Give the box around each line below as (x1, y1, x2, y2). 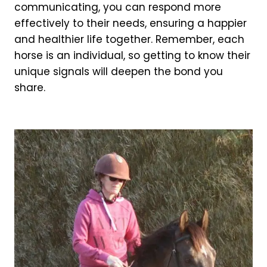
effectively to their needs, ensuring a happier (14, 16, 247, 31)
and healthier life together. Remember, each (14, 32, 244, 47)
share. (14, 80, 45, 95)
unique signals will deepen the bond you (14, 64, 223, 79)
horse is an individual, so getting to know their (14, 48, 250, 63)
